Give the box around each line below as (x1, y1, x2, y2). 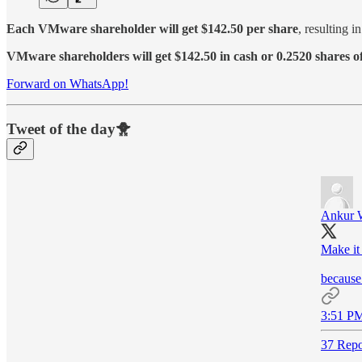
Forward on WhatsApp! (6, 76, 128, 90)
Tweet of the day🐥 (6, 120, 131, 138)
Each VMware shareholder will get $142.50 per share (6, 21, 298, 36)
